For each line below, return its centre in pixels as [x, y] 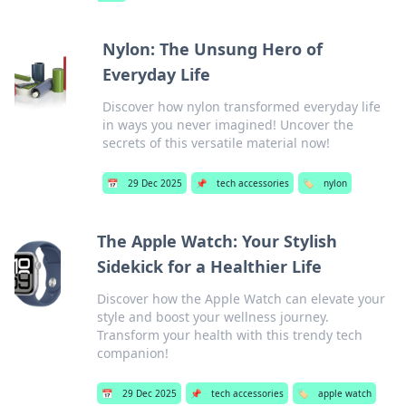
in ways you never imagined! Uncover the [227, 125]
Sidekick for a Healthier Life [209, 266]
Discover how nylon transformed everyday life [241, 106]
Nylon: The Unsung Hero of [212, 49]
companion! [132, 353]
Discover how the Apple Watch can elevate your [241, 299]
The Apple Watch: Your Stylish [217, 241]
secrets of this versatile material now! [216, 143]
